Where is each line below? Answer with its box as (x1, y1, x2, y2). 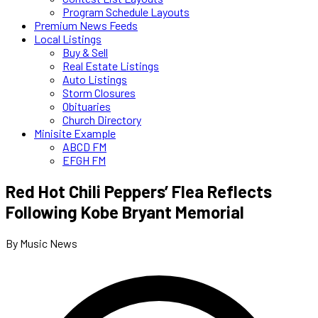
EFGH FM (62, 153, 106, 167)
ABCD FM (62, 140, 106, 153)
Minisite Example (34, 126, 116, 140)
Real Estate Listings (62, 59, 159, 72)
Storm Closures (62, 86, 136, 99)
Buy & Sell (62, 45, 108, 59)
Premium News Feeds (34, 18, 138, 32)
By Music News (6, 236, 77, 250)
